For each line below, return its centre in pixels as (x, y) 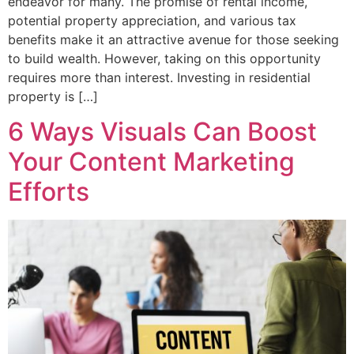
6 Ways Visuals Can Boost (162, 132)
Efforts (49, 192)
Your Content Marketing (151, 162)
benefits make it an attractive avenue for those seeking (173, 39)
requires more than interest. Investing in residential (159, 77)
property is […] (53, 96)
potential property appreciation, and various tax (152, 20)
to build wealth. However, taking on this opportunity (164, 58)
